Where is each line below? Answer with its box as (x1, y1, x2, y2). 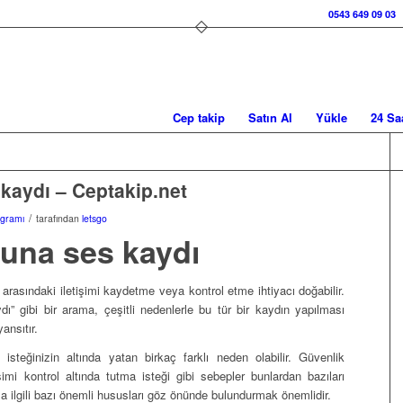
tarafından (36, 211, 82, 225)
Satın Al (248, 109, 292, 126)
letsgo (82, 211, 107, 225)
